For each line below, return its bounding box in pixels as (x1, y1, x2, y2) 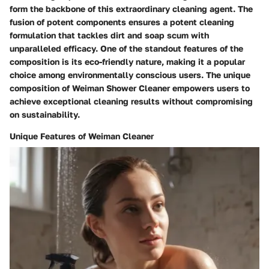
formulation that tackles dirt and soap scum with (10, 29, 209, 40)
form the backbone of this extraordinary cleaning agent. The (10, 3, 253, 14)
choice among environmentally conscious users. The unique (10, 69, 250, 80)
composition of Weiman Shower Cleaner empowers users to (10, 82, 250, 93)
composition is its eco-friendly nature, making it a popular (10, 56, 245, 67)
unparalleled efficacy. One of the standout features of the (10, 43, 243, 53)
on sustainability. (10, 109, 80, 119)
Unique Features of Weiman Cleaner (10, 130, 154, 141)
